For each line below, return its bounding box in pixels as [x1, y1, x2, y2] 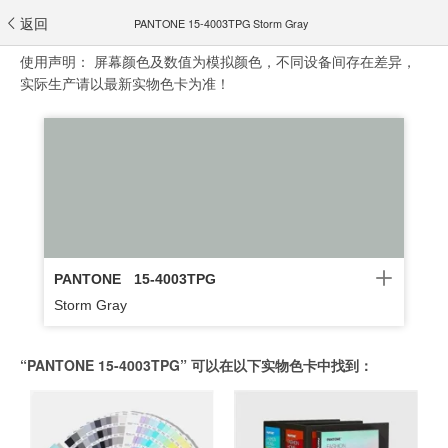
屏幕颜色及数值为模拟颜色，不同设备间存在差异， [94, 51, 416, 71]
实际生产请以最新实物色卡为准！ [20, 73, 230, 93]
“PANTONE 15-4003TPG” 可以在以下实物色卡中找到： [20, 355, 373, 375]
